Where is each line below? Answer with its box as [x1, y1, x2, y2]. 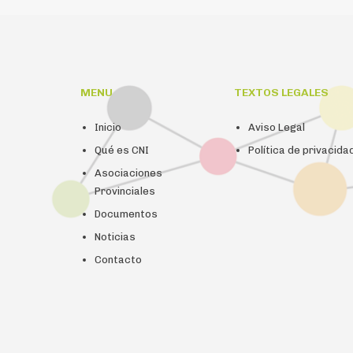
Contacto [95, 253, 142, 266]
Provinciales [95, 184, 155, 197]
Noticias [95, 230, 136, 243]
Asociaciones [95, 166, 162, 179]
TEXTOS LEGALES [234, 85, 329, 99]
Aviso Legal [248, 121, 305, 133]
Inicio [95, 121, 121, 133]
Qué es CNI [95, 143, 149, 156]
